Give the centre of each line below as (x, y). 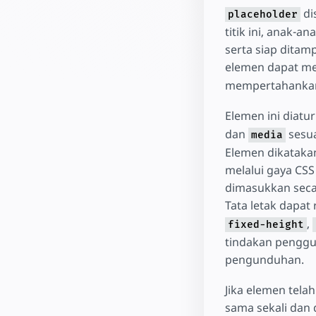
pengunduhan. (264, 259)
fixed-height (266, 224)
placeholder (262, 15)
